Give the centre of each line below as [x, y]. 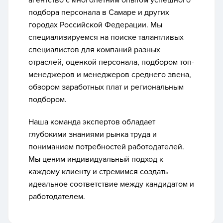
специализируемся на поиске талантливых [106, 37]
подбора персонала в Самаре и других [99, 12]
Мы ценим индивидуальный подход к [96, 159]
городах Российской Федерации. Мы [95, 25]
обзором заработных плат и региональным [106, 87]
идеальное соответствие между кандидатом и [111, 184]
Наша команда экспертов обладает [92, 122]
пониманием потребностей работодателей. [106, 147]
